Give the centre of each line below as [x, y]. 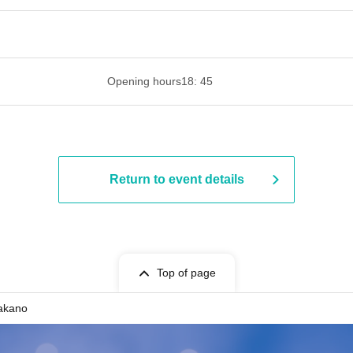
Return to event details [176, 179]
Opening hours [144, 81]
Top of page [186, 273]
